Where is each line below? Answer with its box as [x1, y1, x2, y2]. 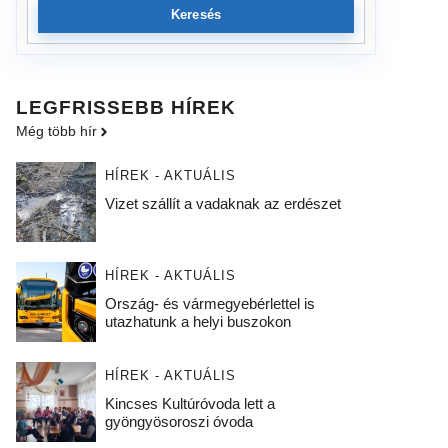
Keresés [170, 7, 222, 22]
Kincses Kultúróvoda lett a [104, 395, 275, 412]
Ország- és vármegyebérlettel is [104, 295, 315, 312]
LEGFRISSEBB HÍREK [16, 97, 236, 118]
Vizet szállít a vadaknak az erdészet [104, 195, 341, 212]
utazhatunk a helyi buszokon [104, 313, 291, 330]
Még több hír [16, 123, 97, 139]
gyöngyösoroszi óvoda [104, 413, 253, 430]
